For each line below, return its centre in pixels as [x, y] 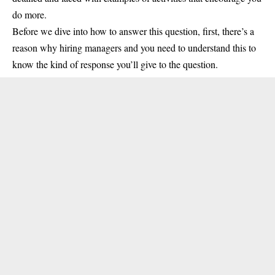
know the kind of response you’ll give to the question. [115, 64]
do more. [29, 14]
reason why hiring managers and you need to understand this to [134, 48]
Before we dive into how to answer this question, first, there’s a [133, 31]
